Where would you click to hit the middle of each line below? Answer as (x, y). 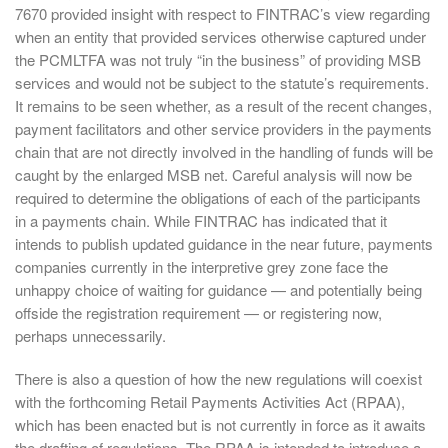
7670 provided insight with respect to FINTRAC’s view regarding (222, 14)
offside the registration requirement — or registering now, (198, 313)
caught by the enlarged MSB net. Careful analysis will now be (213, 175)
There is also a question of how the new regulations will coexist (218, 378)
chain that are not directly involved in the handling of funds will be (224, 152)
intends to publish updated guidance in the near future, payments (224, 244)
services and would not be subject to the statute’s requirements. (222, 83)
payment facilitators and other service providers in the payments (223, 129)
